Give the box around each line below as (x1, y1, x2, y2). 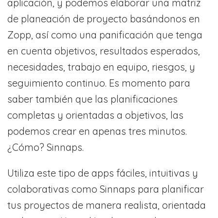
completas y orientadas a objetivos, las (7, 109, 183, 122)
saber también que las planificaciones (7, 93, 178, 106)
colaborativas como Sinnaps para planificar (7, 183, 204, 196)
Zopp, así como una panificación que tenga (7, 29, 202, 41)
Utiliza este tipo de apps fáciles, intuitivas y (7, 167, 198, 180)
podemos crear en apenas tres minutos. (7, 125, 187, 138)
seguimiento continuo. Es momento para (7, 77, 190, 90)
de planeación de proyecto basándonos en (7, 13, 200, 25)
